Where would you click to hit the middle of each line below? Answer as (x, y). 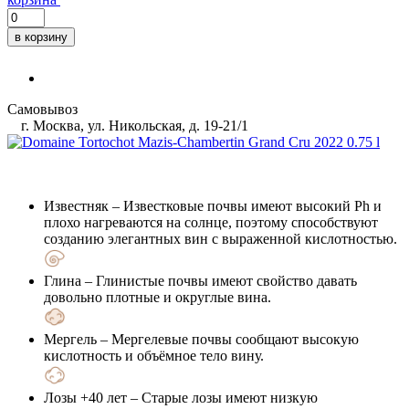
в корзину (41, 37)
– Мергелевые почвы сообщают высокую (228, 339)
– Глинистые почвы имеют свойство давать (219, 280)
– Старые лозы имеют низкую (222, 397)
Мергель (70, 339)
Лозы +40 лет (85, 397)
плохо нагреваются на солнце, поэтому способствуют (211, 222)
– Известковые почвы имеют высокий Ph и (245, 205)
